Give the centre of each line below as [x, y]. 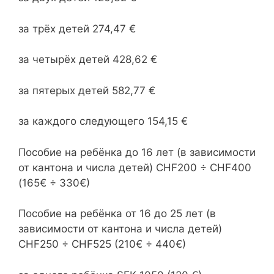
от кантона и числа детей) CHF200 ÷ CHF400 [135, 167]
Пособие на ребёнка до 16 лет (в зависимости [137, 152]
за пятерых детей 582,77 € [87, 90]
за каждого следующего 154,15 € [103, 121]
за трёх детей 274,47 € [77, 28]
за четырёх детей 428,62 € [88, 59]
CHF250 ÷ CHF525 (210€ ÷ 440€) [102, 244]
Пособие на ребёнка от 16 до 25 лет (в [117, 213]
